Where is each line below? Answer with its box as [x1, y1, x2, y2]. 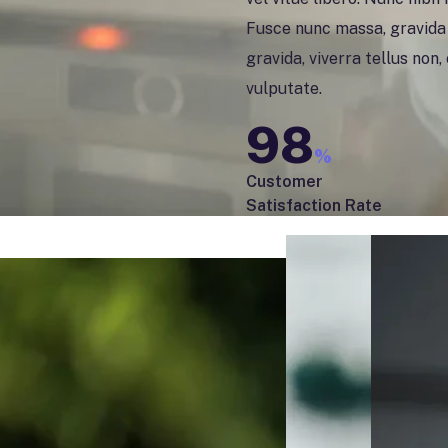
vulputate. [245, 78, 326, 98]
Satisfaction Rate [245, 195, 382, 215]
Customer [245, 171, 323, 191]
